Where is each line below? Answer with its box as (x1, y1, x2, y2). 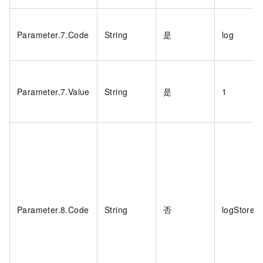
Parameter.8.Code (17, 204, 89, 216)
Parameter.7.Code (17, 29, 89, 41)
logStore (222, 204, 255, 216)
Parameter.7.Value (17, 86, 90, 98)
